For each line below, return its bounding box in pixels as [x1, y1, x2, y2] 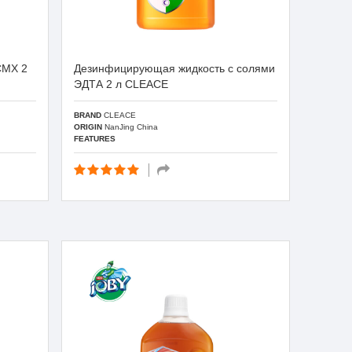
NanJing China [102, 122, 159, 131]
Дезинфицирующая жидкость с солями [74, 62, 276, 75]
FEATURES [74, 134, 116, 143]
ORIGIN [74, 122, 103, 131]
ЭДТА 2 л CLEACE [74, 78, 169, 90]
